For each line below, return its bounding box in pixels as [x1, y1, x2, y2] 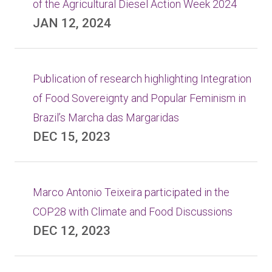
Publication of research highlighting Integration [33, 72, 251, 85]
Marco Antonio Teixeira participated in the [33, 186, 229, 199]
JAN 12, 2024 [33, 16, 111, 30]
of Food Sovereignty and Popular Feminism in [33, 92, 246, 104]
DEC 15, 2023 [33, 129, 110, 144]
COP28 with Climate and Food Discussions [33, 205, 233, 218]
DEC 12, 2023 [33, 223, 110, 238]
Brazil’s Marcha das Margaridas [33, 111, 179, 124]
